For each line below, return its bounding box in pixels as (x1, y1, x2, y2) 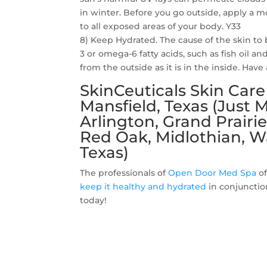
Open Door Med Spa (168, 167, 257, 178)
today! (80, 195, 107, 206)
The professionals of (80, 167, 169, 178)
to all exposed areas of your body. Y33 (80, 21, 241, 32)
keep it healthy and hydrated (80, 181, 207, 192)
